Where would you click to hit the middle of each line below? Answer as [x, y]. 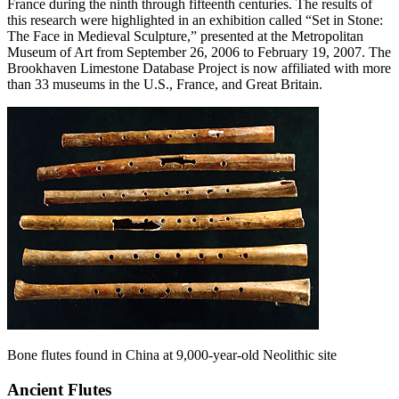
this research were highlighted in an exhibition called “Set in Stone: [195, 20]
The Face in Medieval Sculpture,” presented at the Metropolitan [185, 37]
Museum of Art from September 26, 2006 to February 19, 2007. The [199, 53]
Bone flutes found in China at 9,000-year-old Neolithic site [172, 355]
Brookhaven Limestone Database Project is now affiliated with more [199, 69]
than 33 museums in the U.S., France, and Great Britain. [165, 85]
